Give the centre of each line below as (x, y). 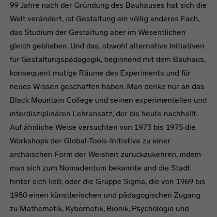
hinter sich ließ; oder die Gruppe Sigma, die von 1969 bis (108, 181)
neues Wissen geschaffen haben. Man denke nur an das (107, 86)
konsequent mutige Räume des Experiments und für (100, 73)
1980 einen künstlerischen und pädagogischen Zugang (105, 195)
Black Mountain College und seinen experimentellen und (108, 100)
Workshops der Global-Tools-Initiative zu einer (90, 140)
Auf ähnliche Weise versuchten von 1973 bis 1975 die (103, 127)
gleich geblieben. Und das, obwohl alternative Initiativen (107, 46)
